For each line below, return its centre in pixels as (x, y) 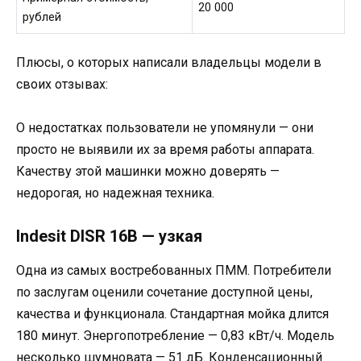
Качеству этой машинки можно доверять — (148, 172)
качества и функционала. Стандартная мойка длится (172, 314)
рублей (42, 18)
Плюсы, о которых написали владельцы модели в (169, 62)
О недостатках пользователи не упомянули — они (165, 128)
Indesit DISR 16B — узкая (109, 237)
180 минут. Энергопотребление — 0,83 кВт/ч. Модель (175, 336)
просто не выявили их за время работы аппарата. (165, 150)
